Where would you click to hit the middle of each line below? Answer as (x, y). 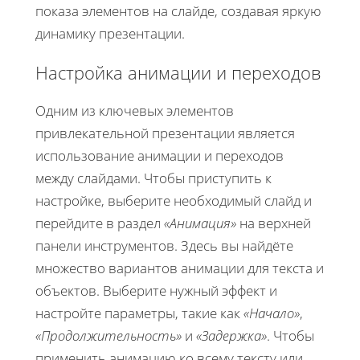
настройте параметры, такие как (139, 313)
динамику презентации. (110, 33)
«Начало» (272, 313)
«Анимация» (200, 223)
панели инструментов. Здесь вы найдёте (164, 245)
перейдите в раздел (100, 223)
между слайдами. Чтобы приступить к (153, 178)
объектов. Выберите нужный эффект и (156, 290)
